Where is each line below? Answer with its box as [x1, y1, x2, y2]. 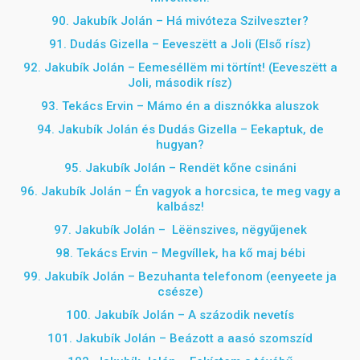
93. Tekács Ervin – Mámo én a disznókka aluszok [41, 99, 319, 113]
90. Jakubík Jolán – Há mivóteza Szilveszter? [51, 14, 309, 28]
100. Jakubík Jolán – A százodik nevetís [66, 308, 294, 322]
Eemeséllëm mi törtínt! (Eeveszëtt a [137, 60, 337, 75]
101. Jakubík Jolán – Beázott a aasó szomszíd [47, 331, 313, 346]
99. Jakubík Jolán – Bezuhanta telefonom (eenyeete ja [23, 269, 337, 284]
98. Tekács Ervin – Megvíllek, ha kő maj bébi [55, 246, 305, 260]
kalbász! [156, 199, 204, 214]
